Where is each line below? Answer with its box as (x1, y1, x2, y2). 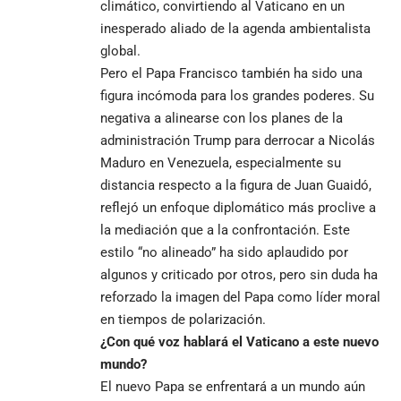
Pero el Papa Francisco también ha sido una (100, 64, 363, 81)
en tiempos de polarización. (100, 311, 266, 328)
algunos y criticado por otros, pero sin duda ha (100, 266, 378, 283)
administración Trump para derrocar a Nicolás (100, 132, 375, 149)
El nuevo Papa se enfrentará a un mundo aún (100, 378, 365, 395)
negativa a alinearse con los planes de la (100, 109, 343, 126)
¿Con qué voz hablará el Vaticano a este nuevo (100, 333, 379, 350)
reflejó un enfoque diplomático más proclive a (100, 199, 376, 216)
